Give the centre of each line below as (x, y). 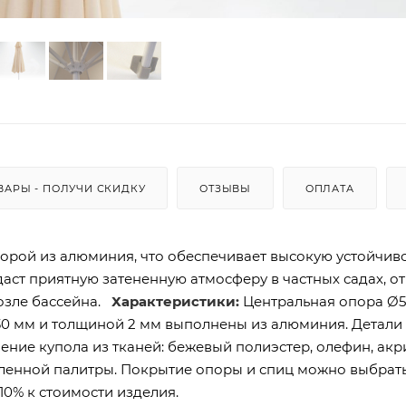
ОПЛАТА (329, 188)
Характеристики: (175, 301)
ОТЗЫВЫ (226, 188)
